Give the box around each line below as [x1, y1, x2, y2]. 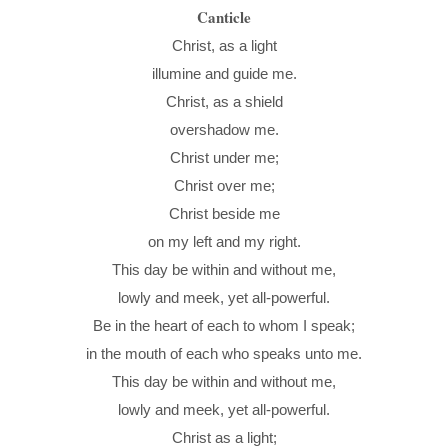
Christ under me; [169, 149, 279, 166]
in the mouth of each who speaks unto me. [86, 345, 362, 362]
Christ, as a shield [165, 93, 283, 110]
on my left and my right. [147, 233, 301, 250]
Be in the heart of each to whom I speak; [93, 317, 355, 334]
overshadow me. [169, 121, 279, 138]
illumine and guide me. [151, 65, 297, 82]
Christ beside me [168, 205, 280, 222]
